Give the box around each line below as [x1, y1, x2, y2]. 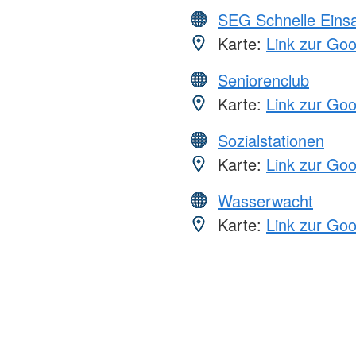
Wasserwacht [218, 189, 313, 213]
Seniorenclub [218, 68, 309, 92]
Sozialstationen [218, 129, 324, 153]
